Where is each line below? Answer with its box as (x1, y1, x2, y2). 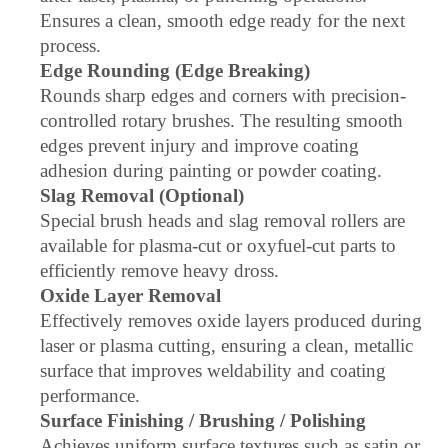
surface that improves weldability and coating (40, 360, 386, 381)
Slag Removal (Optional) (40, 185, 244, 206)
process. (40, 35, 101, 56)
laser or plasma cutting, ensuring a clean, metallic (40, 335, 413, 356)
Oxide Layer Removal (40, 285, 221, 306)
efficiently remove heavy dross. (40, 260, 279, 281)
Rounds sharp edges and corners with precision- (40, 85, 406, 106)
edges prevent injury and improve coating (40, 135, 359, 156)
